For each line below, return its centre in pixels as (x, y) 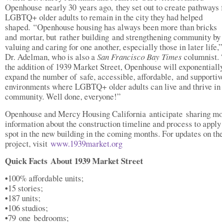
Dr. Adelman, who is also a (51, 57)
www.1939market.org (86, 143)
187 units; (24, 198)
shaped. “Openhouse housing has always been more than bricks (111, 27)
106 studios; (28, 208)
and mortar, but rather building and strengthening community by (113, 37)
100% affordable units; (46, 178)
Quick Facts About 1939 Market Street (76, 161)
